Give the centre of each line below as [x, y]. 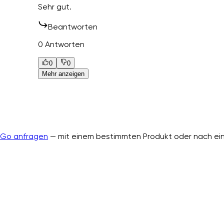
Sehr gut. [55, 7]
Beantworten [73, 27]
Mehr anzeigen [63, 73]
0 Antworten [61, 44]
